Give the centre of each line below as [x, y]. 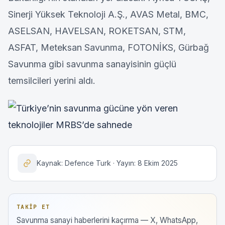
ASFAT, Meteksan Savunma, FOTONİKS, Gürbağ [108, 47]
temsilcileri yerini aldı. [52, 80]
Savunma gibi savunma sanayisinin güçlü [92, 64]
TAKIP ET [33, 207]
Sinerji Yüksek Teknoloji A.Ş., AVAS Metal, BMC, [108, 14]
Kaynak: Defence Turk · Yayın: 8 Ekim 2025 [107, 163]
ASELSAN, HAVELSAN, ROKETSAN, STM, [97, 31]
